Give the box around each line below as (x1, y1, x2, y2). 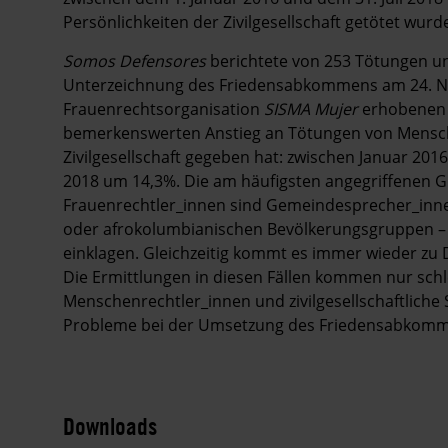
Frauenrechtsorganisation (63, 97, 264, 120)
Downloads (63, 410, 157, 441)
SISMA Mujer (264, 97, 358, 120)
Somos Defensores (63, 49, 206, 72)
